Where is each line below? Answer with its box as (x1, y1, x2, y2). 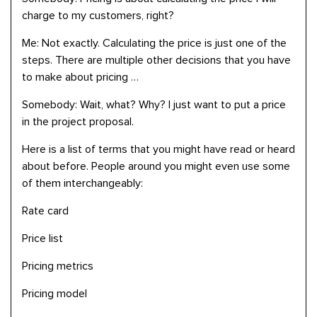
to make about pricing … (22, 71, 139, 83)
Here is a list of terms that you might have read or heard (22, 144, 295, 155)
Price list (22, 233, 63, 244)
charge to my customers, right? (22, 10, 174, 21)
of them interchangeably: (22, 178, 143, 189)
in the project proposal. (22, 116, 134, 127)
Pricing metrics (22, 260, 93, 272)
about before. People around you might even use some (22, 161, 290, 172)
